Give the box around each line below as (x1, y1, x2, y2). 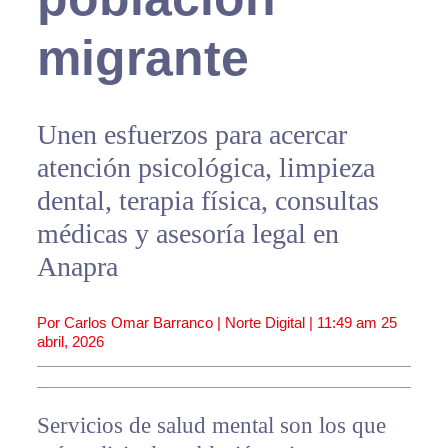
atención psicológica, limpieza (36, 152, 375, 184)
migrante (36, 30, 249, 87)
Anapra (36, 251, 118, 283)
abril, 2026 (36, 333, 104, 351)
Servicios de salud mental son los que (36, 413, 386, 439)
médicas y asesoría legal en (36, 218, 339, 250)
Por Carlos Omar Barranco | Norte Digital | (36, 314, 317, 332)
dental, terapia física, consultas (36, 185, 379, 217)
